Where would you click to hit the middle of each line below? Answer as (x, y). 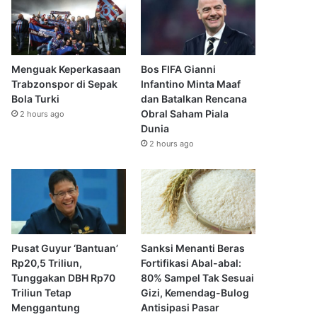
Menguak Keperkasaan (67, 69)
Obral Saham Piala (184, 114)
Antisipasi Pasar (180, 307)
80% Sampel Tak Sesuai (197, 277)
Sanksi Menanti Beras (192, 248)
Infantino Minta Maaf (190, 84)
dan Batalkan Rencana (194, 99)
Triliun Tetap (42, 292)
